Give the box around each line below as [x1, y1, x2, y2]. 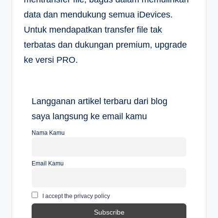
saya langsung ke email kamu [32, 111, 147, 121]
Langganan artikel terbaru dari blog [32, 96, 167, 106]
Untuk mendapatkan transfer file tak [24, 25, 162, 35]
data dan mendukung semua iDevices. [24, 10, 173, 20]
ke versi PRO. [24, 55, 78, 65]
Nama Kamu [32, 129, 65, 136]
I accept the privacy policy [42, 193, 110, 200]
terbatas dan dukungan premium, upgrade [24, 40, 187, 50]
